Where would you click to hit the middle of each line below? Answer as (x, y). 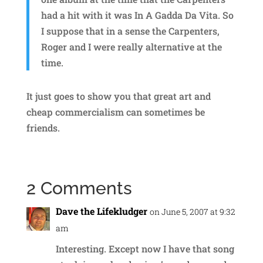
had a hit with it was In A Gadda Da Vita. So (137, 15)
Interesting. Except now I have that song (145, 249)
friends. (43, 128)
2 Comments (79, 188)
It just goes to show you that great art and (118, 96)
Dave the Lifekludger (101, 211)
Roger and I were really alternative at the (131, 47)
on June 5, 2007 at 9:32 (192, 212)
